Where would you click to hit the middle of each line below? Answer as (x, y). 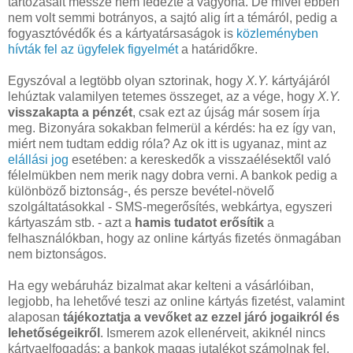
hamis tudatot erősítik (199, 222)
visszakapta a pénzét (70, 112)
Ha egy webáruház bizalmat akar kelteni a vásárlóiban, (161, 285)
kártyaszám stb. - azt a (71, 222)
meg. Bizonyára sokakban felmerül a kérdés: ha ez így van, (172, 128)
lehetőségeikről (54, 333)
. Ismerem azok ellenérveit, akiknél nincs (213, 333)
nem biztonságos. (57, 254)
